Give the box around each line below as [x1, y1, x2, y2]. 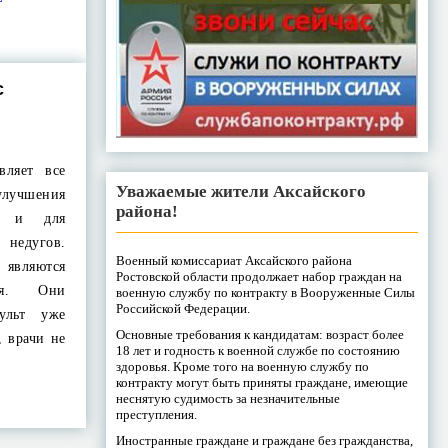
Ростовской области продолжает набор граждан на [115, 269, 402, 285]
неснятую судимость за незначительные [115, 391, 340, 407]
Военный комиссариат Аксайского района [115, 253, 352, 269]
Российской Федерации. [115, 301, 250, 317]
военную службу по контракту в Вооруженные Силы [115, 285, 415, 301]
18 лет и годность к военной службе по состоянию [115, 343, 400, 359]
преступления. [115, 407, 197, 423]
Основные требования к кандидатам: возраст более [115, 327, 404, 343]
